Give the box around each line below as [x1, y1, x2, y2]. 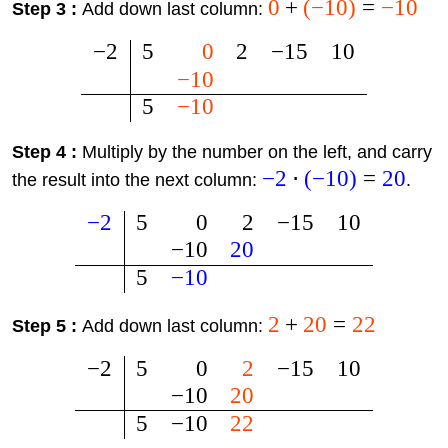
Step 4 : [11, 142, 82, 163]
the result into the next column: [11, 170, 262, 191]
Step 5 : [11, 315, 82, 336]
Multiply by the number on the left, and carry [81, 142, 432, 163]
